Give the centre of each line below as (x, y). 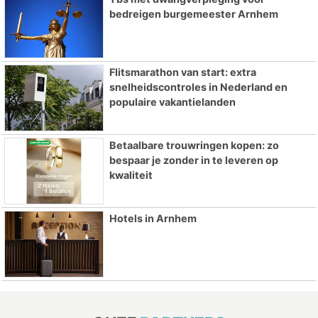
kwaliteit (131, 175)
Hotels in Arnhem (153, 218)
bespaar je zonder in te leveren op (193, 160)
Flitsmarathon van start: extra (182, 72)
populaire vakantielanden (172, 102)
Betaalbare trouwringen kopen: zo (194, 145)
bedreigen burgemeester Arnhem (193, 14)
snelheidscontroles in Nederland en (198, 87)
